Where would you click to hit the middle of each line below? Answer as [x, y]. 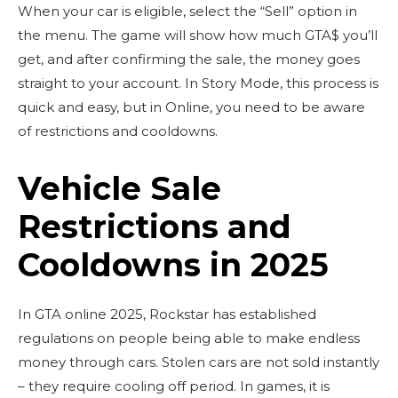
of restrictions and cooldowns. [118, 131]
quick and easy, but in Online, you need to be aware [191, 107]
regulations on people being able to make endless [189, 338]
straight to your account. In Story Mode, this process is [198, 83]
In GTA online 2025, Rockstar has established [167, 314]
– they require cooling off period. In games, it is [174, 386]
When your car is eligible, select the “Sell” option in [187, 11]
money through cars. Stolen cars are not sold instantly [199, 362]
